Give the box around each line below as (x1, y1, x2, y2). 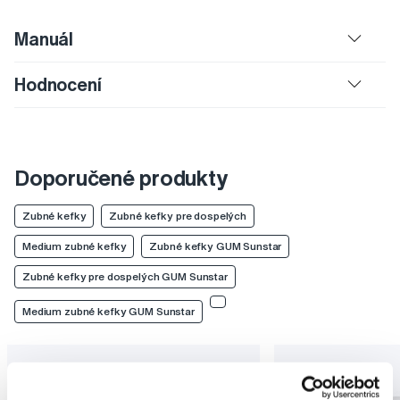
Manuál (14, 29, 74, 49)
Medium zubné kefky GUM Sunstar (22, 305, 195, 318)
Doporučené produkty (14, 167, 228, 189)
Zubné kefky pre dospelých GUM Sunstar (22, 271, 228, 283)
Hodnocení (14, 75, 102, 95)
